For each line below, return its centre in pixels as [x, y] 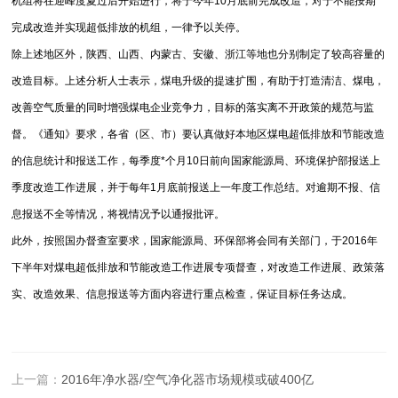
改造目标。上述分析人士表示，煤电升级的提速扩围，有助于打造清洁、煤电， [199, 80]
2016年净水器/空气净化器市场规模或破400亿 [188, 379]
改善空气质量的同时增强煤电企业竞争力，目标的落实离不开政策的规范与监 [193, 107]
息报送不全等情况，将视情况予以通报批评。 [140, 214]
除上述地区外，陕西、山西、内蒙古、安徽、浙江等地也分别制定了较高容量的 [199, 54]
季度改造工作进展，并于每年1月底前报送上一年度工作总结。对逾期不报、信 [196, 187]
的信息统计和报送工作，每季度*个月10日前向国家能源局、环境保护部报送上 [196, 160]
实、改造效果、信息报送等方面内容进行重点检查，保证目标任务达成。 [183, 294]
